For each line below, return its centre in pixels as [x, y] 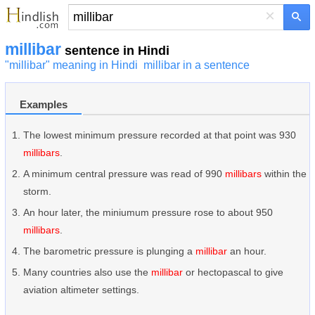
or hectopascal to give [233, 272]
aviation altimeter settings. [81, 290]
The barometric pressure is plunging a [109, 251]
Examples [44, 105]
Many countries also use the [87, 272]
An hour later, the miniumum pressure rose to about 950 [148, 212]
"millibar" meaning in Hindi [71, 65]
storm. [37, 191]
